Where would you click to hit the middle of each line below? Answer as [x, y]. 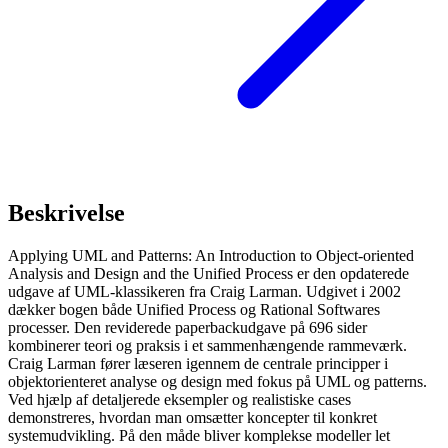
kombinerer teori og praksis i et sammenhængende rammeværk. [207, 346]
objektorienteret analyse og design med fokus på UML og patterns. [217, 382]
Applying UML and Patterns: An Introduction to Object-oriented [211, 256]
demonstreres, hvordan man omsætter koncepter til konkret [192, 418]
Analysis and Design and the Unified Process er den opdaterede [208, 274]
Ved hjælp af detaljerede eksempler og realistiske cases [179, 400]
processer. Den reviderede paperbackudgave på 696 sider [187, 328]
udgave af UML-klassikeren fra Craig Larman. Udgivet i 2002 [204, 292]
